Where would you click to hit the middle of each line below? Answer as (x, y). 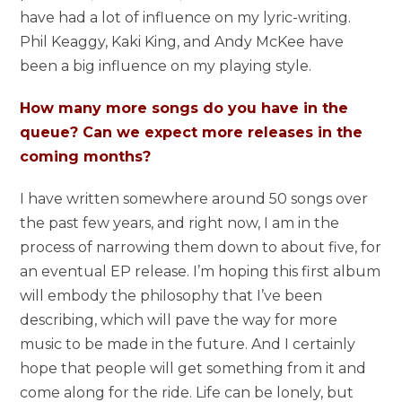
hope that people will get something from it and (193, 369)
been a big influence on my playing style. (166, 66)
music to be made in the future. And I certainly (188, 345)
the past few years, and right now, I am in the (180, 223)
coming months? (86, 157)
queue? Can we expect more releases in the (192, 133)
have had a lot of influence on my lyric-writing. (186, 18)
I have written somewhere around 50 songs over (194, 199)
